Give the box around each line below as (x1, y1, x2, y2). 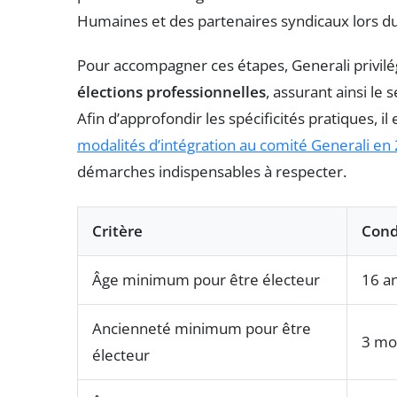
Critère (92, 220, 143, 241)
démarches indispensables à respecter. (77, 160, 346, 182)
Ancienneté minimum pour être (92, 317, 311, 339)
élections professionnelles (77, 81, 266, 102)
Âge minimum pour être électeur (92, 269, 320, 290)
